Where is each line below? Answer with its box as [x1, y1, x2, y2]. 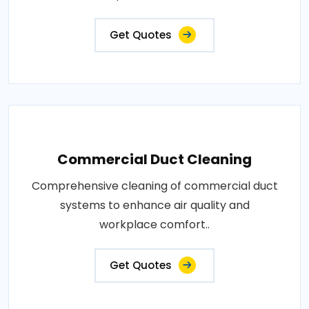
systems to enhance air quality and [59, 197, 250, 213]
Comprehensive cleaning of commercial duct [31, 178, 278, 194]
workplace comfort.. [99, 217, 210, 232]
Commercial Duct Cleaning [57, 150, 252, 169]
